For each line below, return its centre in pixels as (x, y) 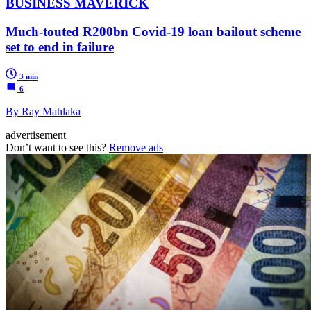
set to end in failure (60, 47)
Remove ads (136, 147)
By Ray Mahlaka (43, 111)
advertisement (36, 135)
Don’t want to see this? (57, 147)
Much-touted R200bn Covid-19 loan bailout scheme (153, 32)
